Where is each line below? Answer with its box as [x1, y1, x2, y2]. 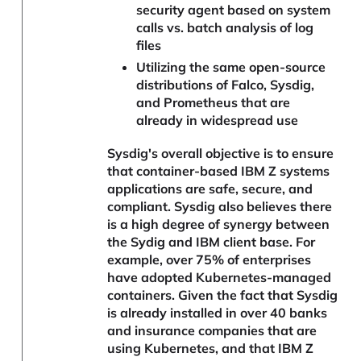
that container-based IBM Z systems [107, 163, 330, 180]
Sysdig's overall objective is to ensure [107, 145, 334, 162]
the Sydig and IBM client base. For [107, 234, 316, 251]
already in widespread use [135, 112, 298, 129]
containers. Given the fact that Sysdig [107, 287, 338, 304]
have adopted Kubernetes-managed [107, 269, 332, 286]
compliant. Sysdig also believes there [107, 198, 333, 215]
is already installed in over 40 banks [107, 305, 328, 322]
